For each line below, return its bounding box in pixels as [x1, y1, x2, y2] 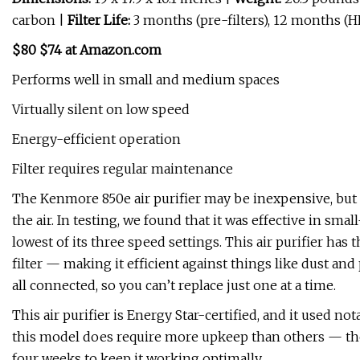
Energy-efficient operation [12, 131, 181, 148]
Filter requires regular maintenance [12, 161, 233, 178]
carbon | [12, 12, 67, 29]
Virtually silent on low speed [12, 101, 190, 118]
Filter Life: [67, 12, 130, 29]
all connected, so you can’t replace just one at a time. [12, 277, 336, 294]
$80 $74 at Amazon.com [12, 42, 162, 59]
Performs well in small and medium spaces [12, 72, 280, 88]
